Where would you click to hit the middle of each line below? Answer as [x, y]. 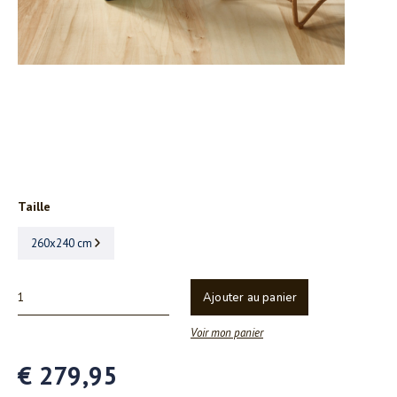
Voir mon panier [227, 332]
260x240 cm [62, 243]
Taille [34, 206]
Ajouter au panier [250, 298]
